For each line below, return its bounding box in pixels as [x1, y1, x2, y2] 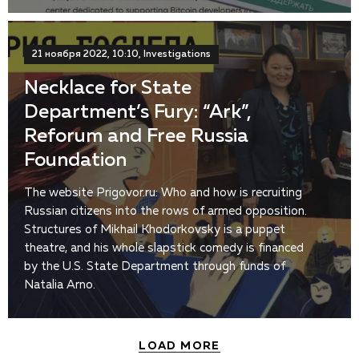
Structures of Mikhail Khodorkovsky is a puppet [24, 224, 285, 236]
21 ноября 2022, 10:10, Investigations [32, 50, 211, 60]
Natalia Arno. [24, 279, 95, 292]
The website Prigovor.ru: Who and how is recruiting [24, 187, 302, 200]
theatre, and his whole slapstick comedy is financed [24, 242, 304, 255]
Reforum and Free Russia [24, 127, 248, 147]
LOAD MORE [139, 341, 220, 353]
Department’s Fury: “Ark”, [24, 103, 252, 123]
